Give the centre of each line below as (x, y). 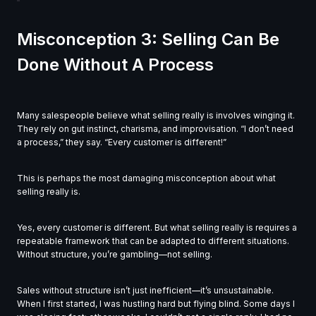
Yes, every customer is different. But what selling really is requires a (157, 228)
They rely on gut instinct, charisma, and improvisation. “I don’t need (155, 129)
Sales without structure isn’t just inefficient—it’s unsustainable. (145, 291)
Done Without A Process (115, 65)
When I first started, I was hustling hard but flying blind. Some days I (156, 304)
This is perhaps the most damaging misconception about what (146, 178)
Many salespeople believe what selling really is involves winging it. (156, 116)
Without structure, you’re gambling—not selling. (115, 255)
